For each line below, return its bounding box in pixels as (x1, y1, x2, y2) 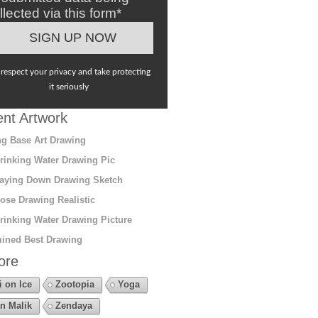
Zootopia (55, 278, 94, 290)
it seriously (49, 82, 89, 91)
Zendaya (55, 300, 92, 311)
